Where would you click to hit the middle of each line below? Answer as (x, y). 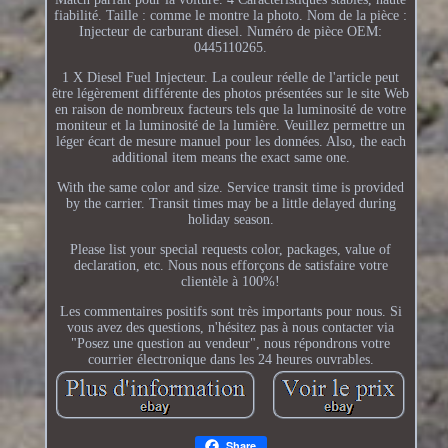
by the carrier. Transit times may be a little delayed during (230, 203)
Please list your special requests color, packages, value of (231, 249)
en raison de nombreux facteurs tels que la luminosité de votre (231, 109)
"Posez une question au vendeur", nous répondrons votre (231, 343)
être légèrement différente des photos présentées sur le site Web (231, 93)
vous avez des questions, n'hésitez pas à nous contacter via (231, 327)
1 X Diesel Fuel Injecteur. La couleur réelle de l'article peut (231, 77)
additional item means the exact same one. (230, 157)
